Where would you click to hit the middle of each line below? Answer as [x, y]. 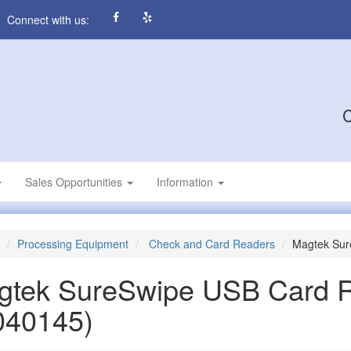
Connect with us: [48, 20]
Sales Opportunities [75, 182]
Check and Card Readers [212, 244]
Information [186, 182]
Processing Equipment [72, 244]
